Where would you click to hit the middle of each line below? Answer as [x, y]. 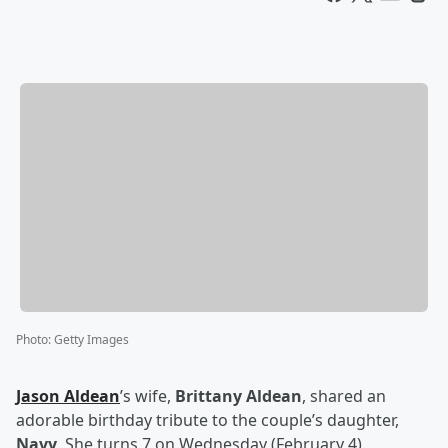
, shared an [344, 396]
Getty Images [91, 340]
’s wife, [145, 396]
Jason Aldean [68, 396]
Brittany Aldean [236, 396]
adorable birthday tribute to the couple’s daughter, [207, 420]
